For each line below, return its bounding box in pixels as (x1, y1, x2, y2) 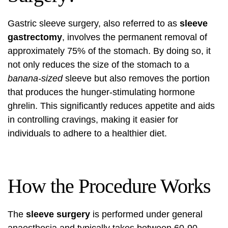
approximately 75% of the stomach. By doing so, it (8, 46, 211, 56)
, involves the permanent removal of (62, 32, 207, 43)
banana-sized (8, 73, 63, 84)
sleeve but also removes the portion (63, 73, 210, 84)
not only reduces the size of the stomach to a (8, 60, 189, 70)
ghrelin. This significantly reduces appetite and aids (8, 101, 215, 111)
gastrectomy (8, 32, 62, 43)
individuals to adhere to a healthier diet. (8, 128, 167, 139)
